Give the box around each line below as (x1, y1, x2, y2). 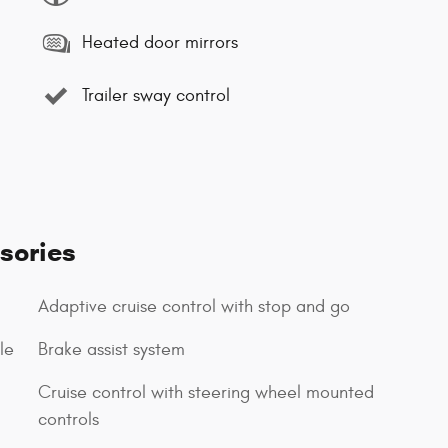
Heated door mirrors (82, 32, 238, 54)
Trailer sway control (82, 85, 230, 107)
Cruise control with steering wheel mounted (38, 381, 374, 403)
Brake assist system (38, 338, 185, 360)
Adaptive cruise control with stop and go (38, 295, 350, 317)
